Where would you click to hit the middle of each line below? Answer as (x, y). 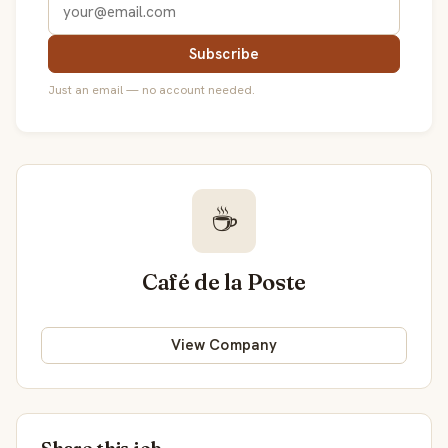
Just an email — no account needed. (151, 89)
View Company (224, 345)
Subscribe (224, 53)
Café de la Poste (224, 281)
